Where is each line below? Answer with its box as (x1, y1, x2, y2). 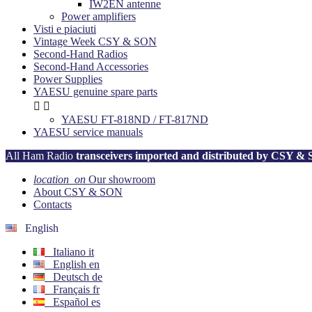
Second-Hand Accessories (33, 60, 148, 72)
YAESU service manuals (33, 125, 143, 138)
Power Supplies (33, 72, 102, 85)
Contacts (33, 198, 72, 210)
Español (47, 295, 88, 308)
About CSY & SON (33, 185, 123, 198)
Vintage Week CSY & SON (33, 35, 157, 47)
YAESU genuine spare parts (33, 85, 157, 97)
